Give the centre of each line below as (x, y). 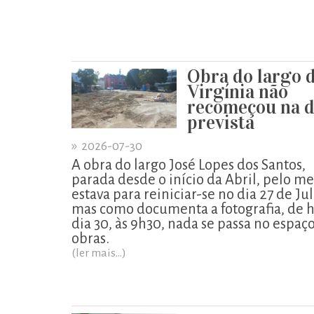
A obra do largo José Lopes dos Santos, (189, 165)
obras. (90, 238)
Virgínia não (238, 91)
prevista (221, 122)
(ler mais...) (99, 253)
